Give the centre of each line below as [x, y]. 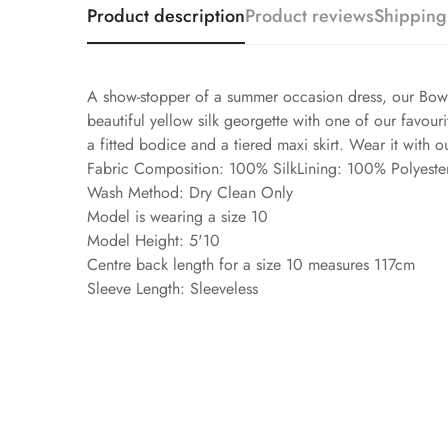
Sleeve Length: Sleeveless [172, 289]
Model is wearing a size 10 [177, 217]
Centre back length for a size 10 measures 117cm [251, 265]
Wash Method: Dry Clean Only [190, 193]
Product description [166, 16]
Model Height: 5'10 [153, 241]
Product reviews [309, 16]
